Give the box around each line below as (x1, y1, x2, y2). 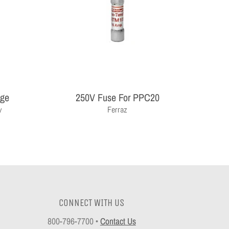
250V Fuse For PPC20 (75, 90, 159, 104)
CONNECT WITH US (59, 197, 125, 209)
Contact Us (100, 215, 136, 227)
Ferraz (107, 104, 128, 115)
